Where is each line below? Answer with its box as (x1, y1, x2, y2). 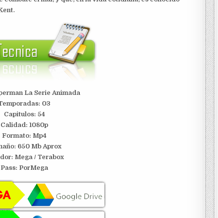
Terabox (37, 153, 66, 161)
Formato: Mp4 (2, 132, 47, 140)
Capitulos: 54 (3, 110, 45, 118)
